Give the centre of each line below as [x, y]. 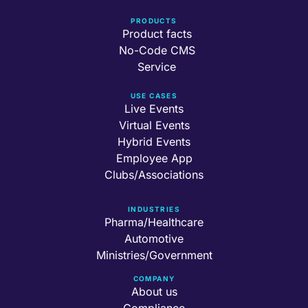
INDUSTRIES [154, 209]
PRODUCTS [154, 20]
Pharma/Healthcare [154, 222]
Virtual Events [154, 125]
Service [157, 66]
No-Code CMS [157, 50]
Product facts [157, 33]
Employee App [154, 158]
